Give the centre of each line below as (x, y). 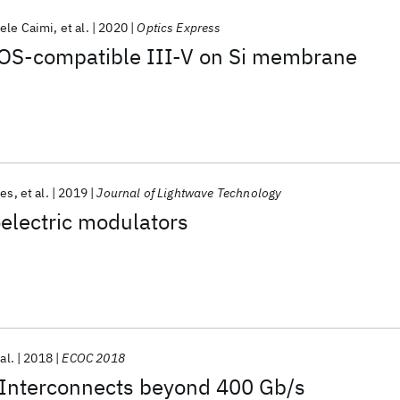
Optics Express (179, 28)
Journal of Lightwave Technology (189, 193)
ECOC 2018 (93, 358)
